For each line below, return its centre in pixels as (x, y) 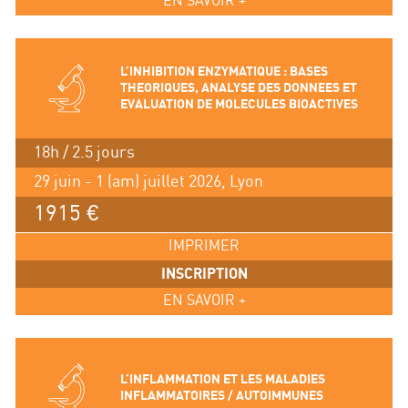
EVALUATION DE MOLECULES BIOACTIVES (239, 104)
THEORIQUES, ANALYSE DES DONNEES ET (238, 87)
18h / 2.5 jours (84, 152)
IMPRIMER (204, 246)
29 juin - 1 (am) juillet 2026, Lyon (148, 181)
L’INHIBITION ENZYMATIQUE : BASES (224, 71)
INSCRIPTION (204, 274)
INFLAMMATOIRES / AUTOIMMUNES (221, 395)
